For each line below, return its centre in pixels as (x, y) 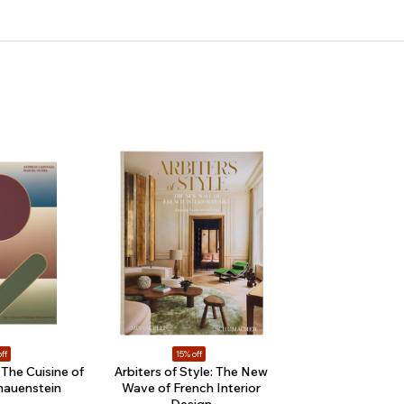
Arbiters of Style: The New (192, 371)
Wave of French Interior (192, 387)
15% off (189, 353)
